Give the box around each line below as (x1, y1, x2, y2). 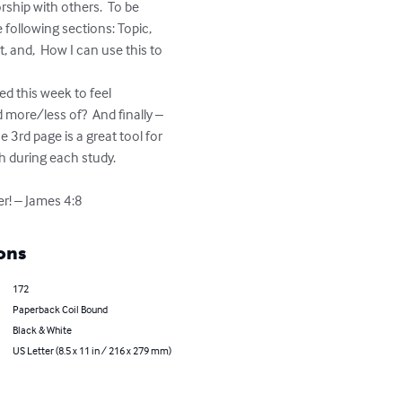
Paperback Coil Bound (12, 302, 108, 316)
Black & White (12, 323, 72, 336)
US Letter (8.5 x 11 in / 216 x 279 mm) (12, 344, 171, 357)
